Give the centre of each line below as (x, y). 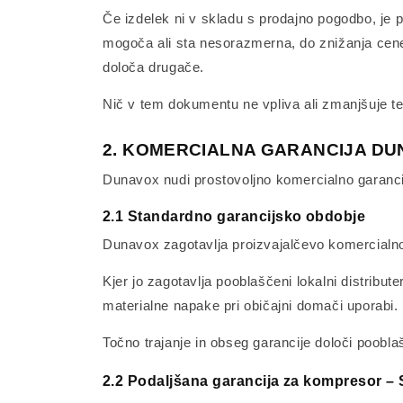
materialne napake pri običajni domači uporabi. (251, 305)
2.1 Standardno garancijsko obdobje (234, 216)
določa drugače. (153, 67)
